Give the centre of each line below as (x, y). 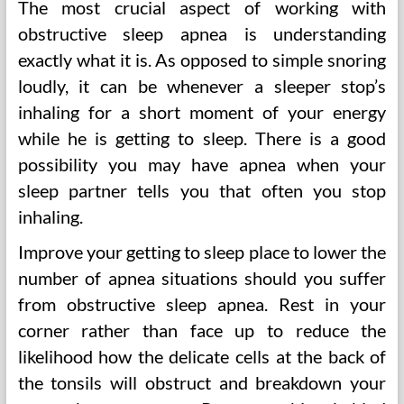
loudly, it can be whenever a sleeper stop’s (202, 86)
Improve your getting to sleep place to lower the (202, 252)
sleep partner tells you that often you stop (202, 190)
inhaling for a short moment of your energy (202, 112)
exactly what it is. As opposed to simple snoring (202, 60)
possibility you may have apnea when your (202, 164)
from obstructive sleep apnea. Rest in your (202, 304)
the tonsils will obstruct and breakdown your (202, 382)
